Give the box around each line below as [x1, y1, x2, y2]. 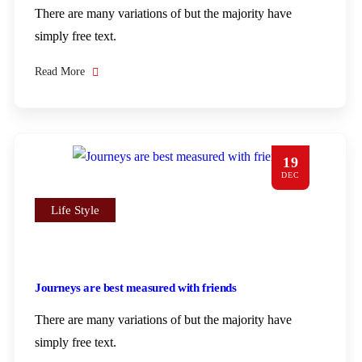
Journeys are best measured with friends [35, 281, 237, 294]
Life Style [51, 204, 99, 217]
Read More [35, 65, 88, 78]
